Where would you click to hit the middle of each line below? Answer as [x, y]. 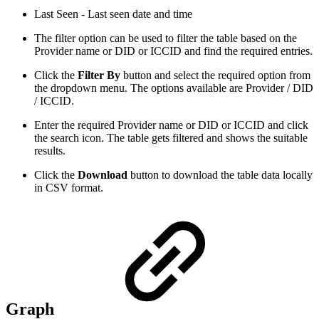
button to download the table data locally [221, 174]
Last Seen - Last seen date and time [113, 14]
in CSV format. [69, 187]
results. [50, 150]
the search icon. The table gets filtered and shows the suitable [171, 137]
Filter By [99, 75]
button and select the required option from [215, 75]
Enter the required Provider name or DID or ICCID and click [171, 125]
